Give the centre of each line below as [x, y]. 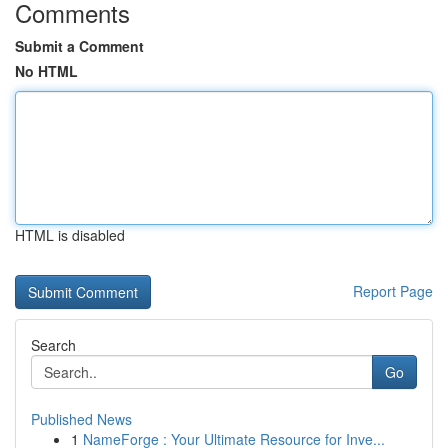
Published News [81, 419]
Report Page [393, 291]
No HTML [46, 71]
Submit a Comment [79, 46]
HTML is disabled [70, 235]
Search [53, 345]
